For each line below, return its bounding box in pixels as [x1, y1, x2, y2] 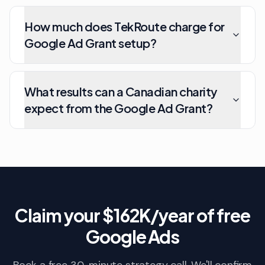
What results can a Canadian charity [24, 84, 217, 99]
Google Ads [85, 225, 180, 248]
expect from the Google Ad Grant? [24, 101, 212, 115]
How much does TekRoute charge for [24, 19, 225, 34]
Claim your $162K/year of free [15, 204, 250, 227]
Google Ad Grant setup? [24, 35, 156, 50]
